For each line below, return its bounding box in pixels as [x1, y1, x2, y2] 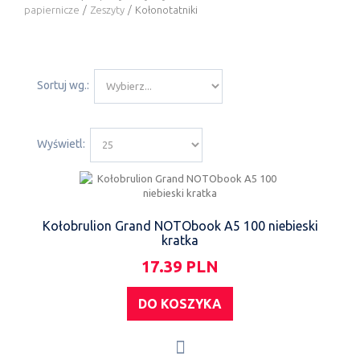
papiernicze [24, 3, 80, 15]
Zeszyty [90, 3, 125, 15]
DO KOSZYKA [138, 296, 222, 311]
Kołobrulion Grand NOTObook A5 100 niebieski [42, 218, 318, 233]
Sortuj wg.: [37, 78, 89, 92]
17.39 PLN [141, 256, 219, 276]
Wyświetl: [37, 137, 85, 150]
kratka [162, 232, 198, 247]
